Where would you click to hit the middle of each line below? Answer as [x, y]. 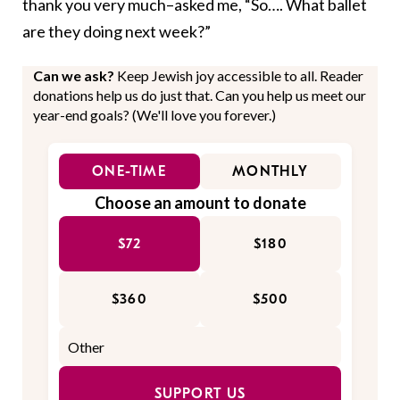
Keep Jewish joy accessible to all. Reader [240, 76]
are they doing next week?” [117, 32]
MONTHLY [271, 172]
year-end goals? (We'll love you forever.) [154, 115]
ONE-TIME [129, 172]
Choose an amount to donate [200, 203]
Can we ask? [75, 76]
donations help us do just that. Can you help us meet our [200, 96]
